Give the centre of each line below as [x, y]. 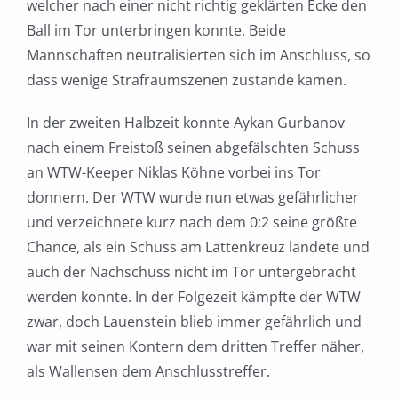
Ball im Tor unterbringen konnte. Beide [156, 31]
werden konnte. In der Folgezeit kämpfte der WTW [194, 297]
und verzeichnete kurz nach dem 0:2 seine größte [192, 223]
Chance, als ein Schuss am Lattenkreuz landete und [198, 247]
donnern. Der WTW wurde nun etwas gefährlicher [193, 198]
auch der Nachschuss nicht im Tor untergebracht [191, 272]
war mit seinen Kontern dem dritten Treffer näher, [195, 347]
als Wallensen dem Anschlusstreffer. [148, 372]
